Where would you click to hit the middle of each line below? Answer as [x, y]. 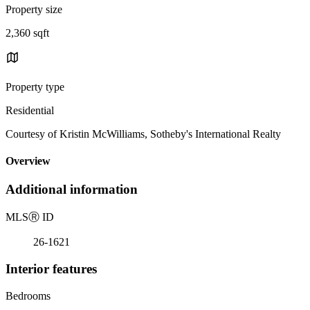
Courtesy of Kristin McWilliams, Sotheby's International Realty [143, 134]
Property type [35, 86]
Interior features [51, 268]
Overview [28, 161]
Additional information [72, 190]
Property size [34, 9]
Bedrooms [28, 295]
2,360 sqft [27, 33]
